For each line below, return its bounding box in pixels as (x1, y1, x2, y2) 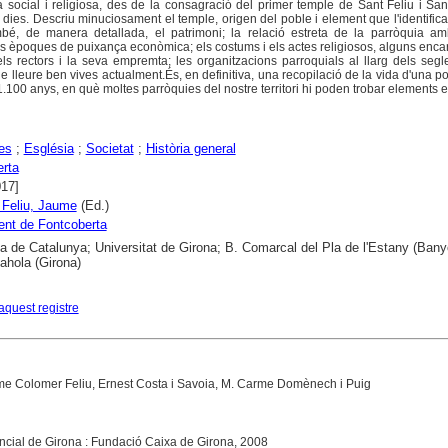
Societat (85, 141, 134, 157)
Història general (145, 141, 236, 157)
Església (23, 141, 74, 157)
